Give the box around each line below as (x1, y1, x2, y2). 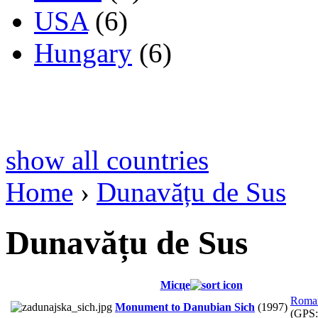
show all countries (6, 145, 209, 176)
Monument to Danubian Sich (115, 301, 255, 314)
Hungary (34, 38, 132, 69)
